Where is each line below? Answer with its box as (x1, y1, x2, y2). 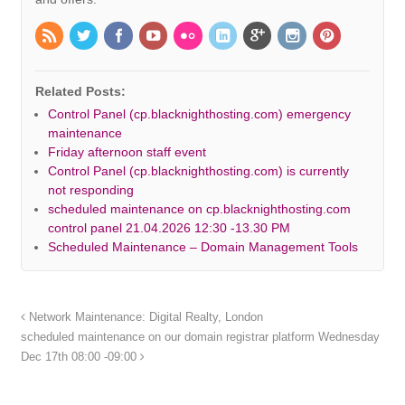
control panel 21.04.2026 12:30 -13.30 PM (47, 221, 290, 236)
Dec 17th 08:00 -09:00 (20, 351, 140, 364)
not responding (47, 183, 134, 198)
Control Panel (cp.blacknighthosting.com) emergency (47, 107, 351, 122)
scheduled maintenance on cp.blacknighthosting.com (47, 202, 351, 217)
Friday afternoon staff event (47, 145, 206, 160)
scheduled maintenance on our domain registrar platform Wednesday (20, 331, 380, 344)
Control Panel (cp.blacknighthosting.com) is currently (47, 164, 349, 179)
